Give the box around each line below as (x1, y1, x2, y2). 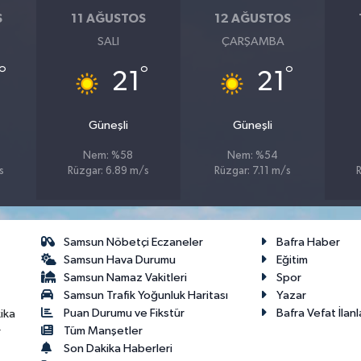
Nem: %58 (83, 151, 134, 162)
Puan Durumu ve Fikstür (64, 307, 185, 320)
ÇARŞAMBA (221, 35, 284, 48)
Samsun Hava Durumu (64, 254, 176, 267)
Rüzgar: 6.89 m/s (67, 166, 149, 177)
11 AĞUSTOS (70, 11, 146, 25)
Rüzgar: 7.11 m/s (214, 166, 292, 177)
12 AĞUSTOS (214, 11, 292, 25)
